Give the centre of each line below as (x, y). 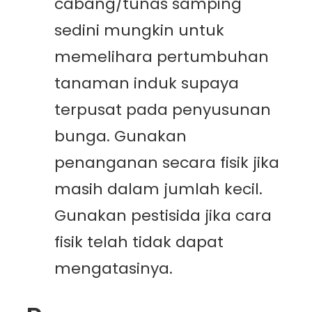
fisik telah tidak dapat (139, 242)
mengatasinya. (114, 269)
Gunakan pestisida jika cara (163, 216)
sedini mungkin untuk (139, 31)
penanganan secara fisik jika (167, 163)
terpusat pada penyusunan (163, 110)
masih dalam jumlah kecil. (158, 189)
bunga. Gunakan (120, 136)
